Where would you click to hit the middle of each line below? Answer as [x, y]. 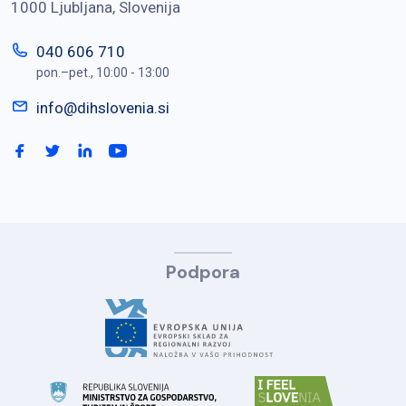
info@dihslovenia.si [103, 108]
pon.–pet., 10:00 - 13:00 [103, 73]
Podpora [203, 272]
